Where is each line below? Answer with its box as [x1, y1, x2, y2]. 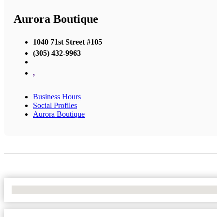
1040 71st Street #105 [33, 37, 102, 46]
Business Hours [33, 92, 81, 101]
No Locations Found [12, 185, 75, 194]
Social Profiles [33, 101, 77, 109]
